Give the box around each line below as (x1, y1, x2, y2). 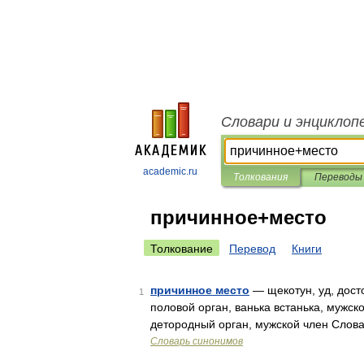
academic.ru (143, 166, 197, 177)
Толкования (233, 171, 288, 183)
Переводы (314, 171, 362, 183)
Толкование (150, 242, 213, 255)
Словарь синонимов (150, 336, 243, 347)
